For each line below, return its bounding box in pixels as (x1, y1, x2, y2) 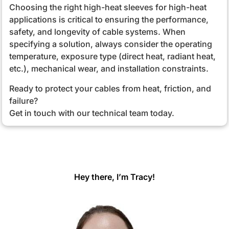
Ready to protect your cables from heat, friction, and (9, 83, 211, 94)
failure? (9, 95, 38, 106)
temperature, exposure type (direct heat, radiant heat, (9, 51, 216, 61)
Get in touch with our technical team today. (9, 107, 174, 118)
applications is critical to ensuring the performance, (9, 14, 209, 25)
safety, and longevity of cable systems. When (9, 26, 186, 37)
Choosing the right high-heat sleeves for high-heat (9, 2, 207, 12)
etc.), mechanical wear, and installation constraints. (9, 63, 209, 74)
